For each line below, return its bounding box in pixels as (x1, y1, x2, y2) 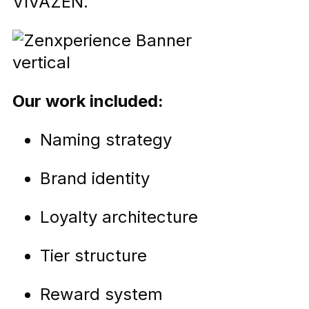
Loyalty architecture (40, 207, 198, 228)
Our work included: (12, 91, 163, 112)
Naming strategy (40, 130, 172, 150)
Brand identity (40, 168, 150, 189)
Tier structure (40, 246, 147, 266)
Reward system (40, 284, 163, 305)
